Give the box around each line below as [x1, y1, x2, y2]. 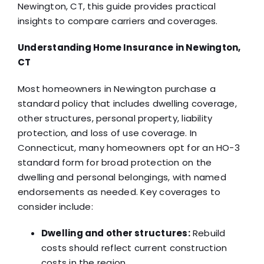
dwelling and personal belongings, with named [17, 170, 226, 183]
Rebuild [190, 226, 226, 239]
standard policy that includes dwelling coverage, [17, 97, 237, 110]
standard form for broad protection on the [17, 156, 212, 169]
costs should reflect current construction [41, 241, 227, 254]
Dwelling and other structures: [41, 226, 190, 239]
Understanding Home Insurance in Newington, [17, 41, 241, 54]
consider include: [17, 200, 93, 213]
